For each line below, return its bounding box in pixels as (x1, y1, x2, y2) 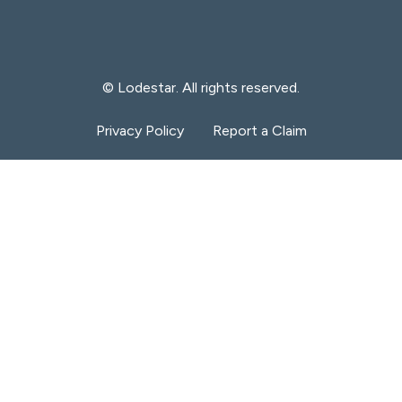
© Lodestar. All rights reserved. (102, 79, 300, 96)
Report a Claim (212, 122, 307, 139)
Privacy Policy (95, 122, 184, 139)
